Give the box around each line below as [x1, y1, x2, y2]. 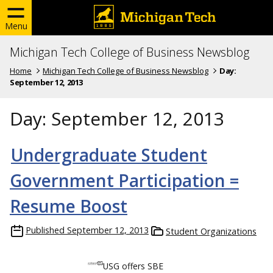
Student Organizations [166, 225, 257, 237]
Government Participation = [10, 168, 239, 192]
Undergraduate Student [11, 143, 207, 166]
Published [26, 224, 65, 236]
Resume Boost [10, 194, 127, 218]
